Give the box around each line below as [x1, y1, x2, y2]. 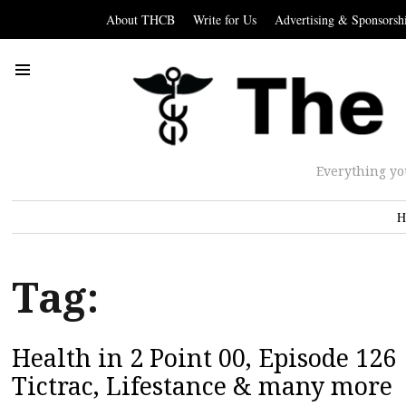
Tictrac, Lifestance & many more [12, 369, 392, 403]
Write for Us [193, 11, 256, 28]
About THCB [106, 11, 175, 28]
